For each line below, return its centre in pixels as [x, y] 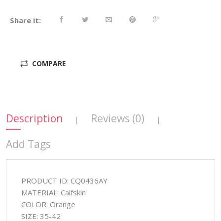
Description [34, 119]
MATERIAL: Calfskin [53, 193]
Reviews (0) [117, 119]
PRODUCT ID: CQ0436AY [64, 181]
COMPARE [49, 64]
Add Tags [28, 144]
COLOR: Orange [48, 204]
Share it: [25, 20]
